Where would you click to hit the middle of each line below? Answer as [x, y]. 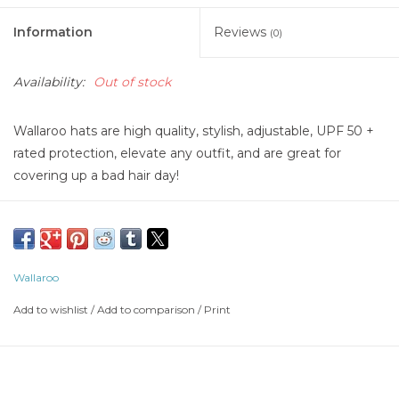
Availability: [49, 82]
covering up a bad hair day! [96, 176]
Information [53, 33]
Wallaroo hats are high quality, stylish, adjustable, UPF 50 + [194, 131]
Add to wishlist [52, 310]
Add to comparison [147, 310]
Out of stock [132, 82]
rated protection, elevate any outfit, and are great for [177, 154]
